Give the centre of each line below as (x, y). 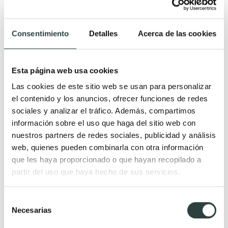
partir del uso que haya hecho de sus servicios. (96, 172)
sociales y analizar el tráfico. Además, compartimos (104, 111)
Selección (20, 199)
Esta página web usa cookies (65, 70)
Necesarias (32, 210)
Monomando (34, 164)
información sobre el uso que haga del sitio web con (104, 123)
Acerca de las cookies (177, 33)
